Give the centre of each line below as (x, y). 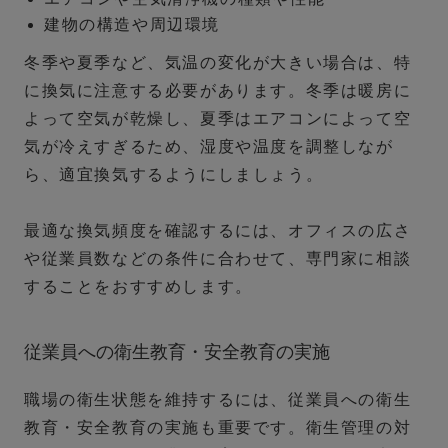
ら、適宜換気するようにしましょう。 (174, 175)
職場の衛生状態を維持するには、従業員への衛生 (218, 400)
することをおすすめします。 (138, 287)
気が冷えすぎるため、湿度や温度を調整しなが (209, 147)
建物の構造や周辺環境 (132, 25)
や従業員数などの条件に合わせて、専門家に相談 (218, 259)
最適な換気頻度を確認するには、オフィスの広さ (218, 231)
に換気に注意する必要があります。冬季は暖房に (218, 91)
